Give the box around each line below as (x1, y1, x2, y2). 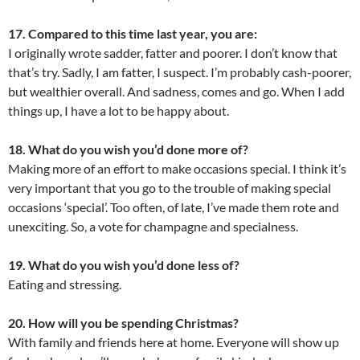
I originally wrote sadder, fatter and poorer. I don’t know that (8, 45, 337, 61)
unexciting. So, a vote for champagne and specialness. (8, 219, 298, 235)
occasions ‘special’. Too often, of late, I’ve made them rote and (8, 199, 339, 215)
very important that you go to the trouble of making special (8, 180, 331, 196)
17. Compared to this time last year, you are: (8, 26, 257, 42)
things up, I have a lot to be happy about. (8, 103, 229, 119)
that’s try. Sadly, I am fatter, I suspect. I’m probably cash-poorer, (8, 64, 351, 80)
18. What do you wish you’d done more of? (8, 141, 248, 157)
